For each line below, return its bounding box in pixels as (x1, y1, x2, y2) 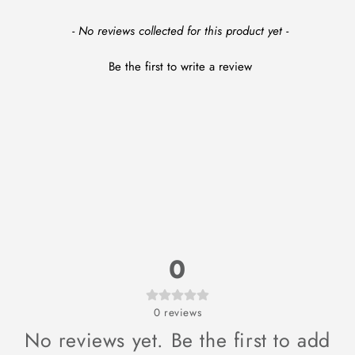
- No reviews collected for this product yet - (71, 21, 288, 40)
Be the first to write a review (108, 58, 252, 75)
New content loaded (16, 20, 133, 39)
